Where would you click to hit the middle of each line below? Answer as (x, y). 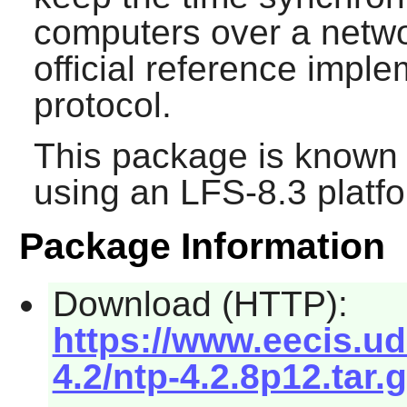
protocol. (102, 105)
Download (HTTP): (200, 304)
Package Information (202, 247)
